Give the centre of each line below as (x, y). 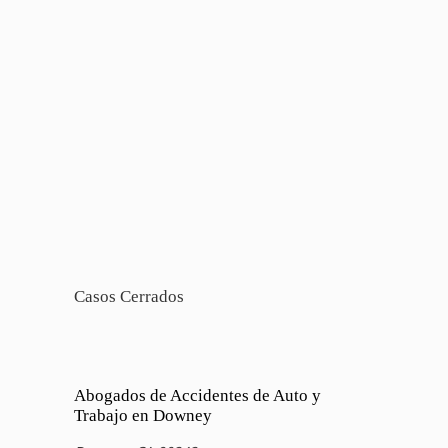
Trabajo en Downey (143, 415)
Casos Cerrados (129, 296)
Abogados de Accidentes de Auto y (197, 395)
